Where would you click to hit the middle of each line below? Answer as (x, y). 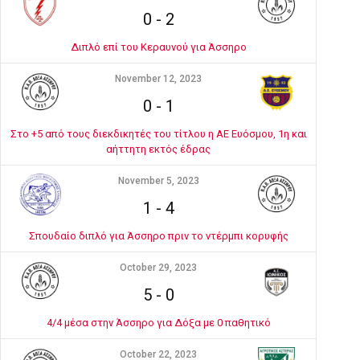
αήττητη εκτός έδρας (158, 149)
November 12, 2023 (158, 79)
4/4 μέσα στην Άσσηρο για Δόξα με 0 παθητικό (158, 323)
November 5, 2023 (158, 181)
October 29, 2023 (158, 268)
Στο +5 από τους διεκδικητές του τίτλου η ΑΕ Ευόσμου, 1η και (158, 134)
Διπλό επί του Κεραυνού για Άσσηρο (158, 47)
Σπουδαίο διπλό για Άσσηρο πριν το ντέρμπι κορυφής (158, 236)
